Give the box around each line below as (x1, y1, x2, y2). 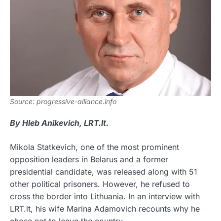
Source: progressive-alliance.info (10, 97, 116, 106)
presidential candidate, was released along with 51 (10, 167, 197, 177)
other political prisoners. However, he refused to (10, 179, 190, 189)
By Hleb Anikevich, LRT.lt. (10, 118, 109, 128)
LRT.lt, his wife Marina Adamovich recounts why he (10, 204, 200, 214)
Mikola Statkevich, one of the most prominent (10, 142, 179, 152)
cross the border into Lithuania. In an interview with (10, 191, 200, 202)
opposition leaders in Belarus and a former (10, 154, 168, 165)
